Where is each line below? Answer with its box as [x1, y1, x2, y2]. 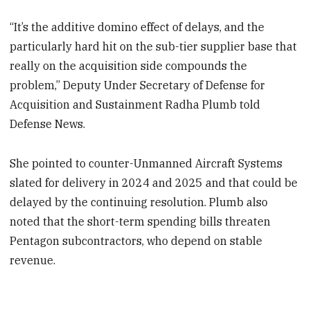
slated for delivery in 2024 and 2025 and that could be [10, 175, 298, 190]
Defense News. [10, 117, 86, 131]
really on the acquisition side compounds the [10, 59, 248, 73]
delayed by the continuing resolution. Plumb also [10, 194, 268, 209]
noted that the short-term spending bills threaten [10, 214, 271, 228]
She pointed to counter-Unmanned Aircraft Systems [10, 156, 283, 170]
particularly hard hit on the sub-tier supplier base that [10, 39, 298, 54]
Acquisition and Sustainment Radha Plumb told [10, 98, 261, 112]
